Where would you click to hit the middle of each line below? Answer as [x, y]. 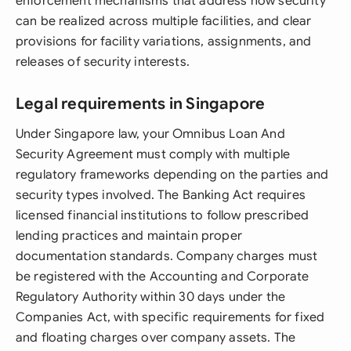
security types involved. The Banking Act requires [161, 195]
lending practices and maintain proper [129, 236]
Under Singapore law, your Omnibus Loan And [150, 134]
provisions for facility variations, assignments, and [164, 42]
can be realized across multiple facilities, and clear [164, 21]
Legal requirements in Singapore [141, 104]
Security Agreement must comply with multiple [153, 154]
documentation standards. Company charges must [167, 256]
